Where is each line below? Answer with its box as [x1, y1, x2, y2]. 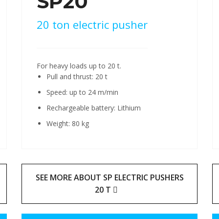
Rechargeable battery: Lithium [46, 103, 141, 112]
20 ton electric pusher [37, 17, 148, 32]
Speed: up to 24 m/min [46, 87, 118, 97]
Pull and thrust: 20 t [46, 71, 108, 81]
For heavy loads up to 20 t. [37, 61, 121, 70]
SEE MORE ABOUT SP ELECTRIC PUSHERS [35, 172, 184, 183]
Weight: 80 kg [46, 118, 89, 128]
